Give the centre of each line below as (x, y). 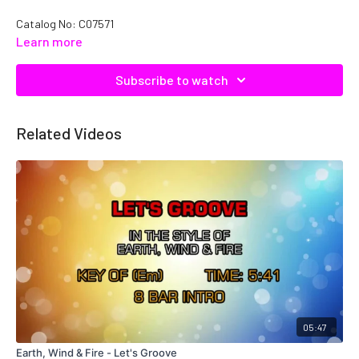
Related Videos (69, 133)
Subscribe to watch (171, 79)
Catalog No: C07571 (65, 23)
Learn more (49, 41)
